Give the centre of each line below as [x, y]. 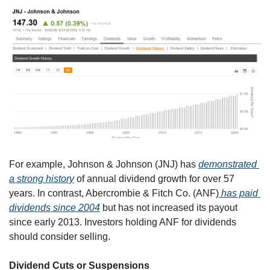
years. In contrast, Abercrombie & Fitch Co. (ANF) [114, 193]
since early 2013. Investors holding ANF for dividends [123, 222]
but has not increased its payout [169, 208]
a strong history [42, 179]
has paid [238, 193]
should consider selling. [60, 237]
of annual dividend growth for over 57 [154, 179]
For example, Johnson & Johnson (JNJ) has [104, 165]
